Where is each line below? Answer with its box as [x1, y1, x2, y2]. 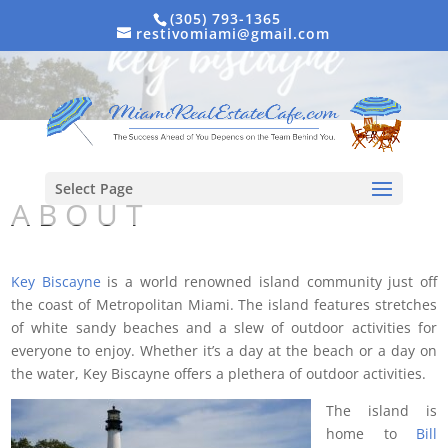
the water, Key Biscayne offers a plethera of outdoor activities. [11, 364, 427, 384]
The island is [326, 401, 437, 421]
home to [326, 424, 416, 444]
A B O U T [11, 194, 144, 236]
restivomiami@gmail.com [136, 23, 331, 43]
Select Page [54, 179, 133, 199]
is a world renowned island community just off [100, 272, 437, 292]
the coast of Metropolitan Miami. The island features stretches [11, 295, 437, 315]
